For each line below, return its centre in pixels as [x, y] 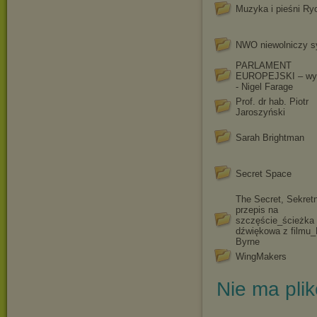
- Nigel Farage [264, 87]
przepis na [257, 210]
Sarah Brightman [270, 138]
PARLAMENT [264, 65]
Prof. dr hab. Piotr [272, 102]
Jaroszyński [260, 112]
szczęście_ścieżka [275, 220]
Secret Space [264, 174]
